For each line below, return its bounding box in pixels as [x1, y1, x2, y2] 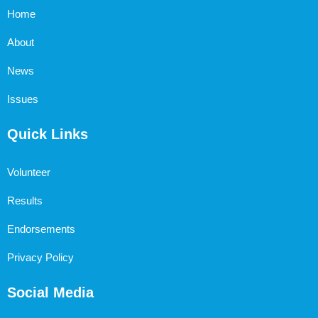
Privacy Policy [7, 251, 74, 264]
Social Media [7, 285, 94, 301]
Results [7, 194, 43, 207]
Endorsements [7, 223, 75, 236]
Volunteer [7, 166, 50, 179]
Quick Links [7, 126, 88, 143]
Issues [7, 93, 38, 106]
